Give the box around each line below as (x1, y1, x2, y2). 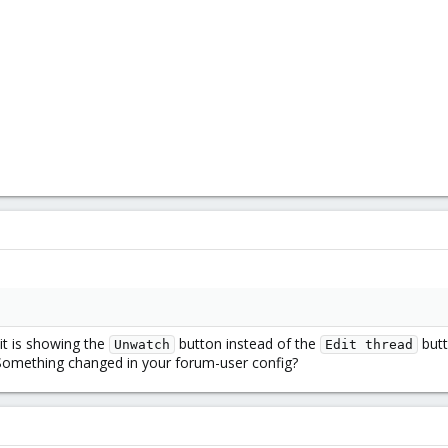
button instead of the (175, 334, 320, 354)
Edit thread (325, 337, 413, 353)
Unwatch (114, 337, 170, 353)
